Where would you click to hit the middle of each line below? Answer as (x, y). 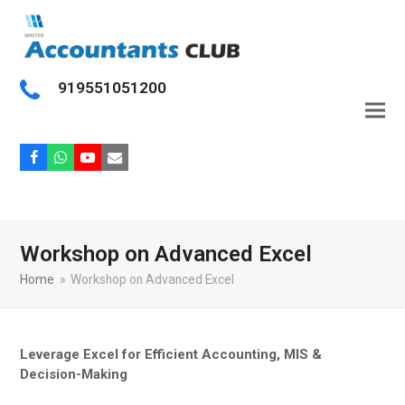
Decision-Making (74, 374)
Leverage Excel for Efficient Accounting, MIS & (171, 354)
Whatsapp (91, 163)
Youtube (112, 163)
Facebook (63, 163)
